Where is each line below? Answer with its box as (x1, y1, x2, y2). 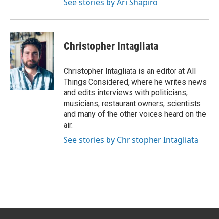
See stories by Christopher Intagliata (64, 134, 198, 145)
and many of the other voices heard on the (64, 109, 206, 119)
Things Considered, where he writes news (64, 77, 207, 87)
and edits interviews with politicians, (64, 88, 188, 97)
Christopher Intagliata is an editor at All (64, 66, 196, 76)
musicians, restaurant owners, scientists (64, 99, 201, 108)
